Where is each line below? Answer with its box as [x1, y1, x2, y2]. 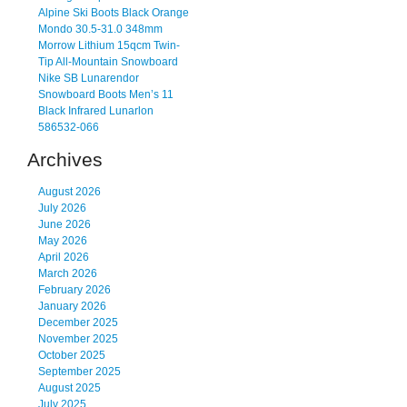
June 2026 [38, 218, 91, 232]
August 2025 [38, 382, 101, 395]
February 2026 [38, 283, 111, 297]
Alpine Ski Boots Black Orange [38, 5, 189, 19]
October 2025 [38, 349, 105, 362]
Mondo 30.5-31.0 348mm [38, 22, 163, 35]
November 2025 [38, 333, 118, 346]
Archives [27, 148, 103, 170]
